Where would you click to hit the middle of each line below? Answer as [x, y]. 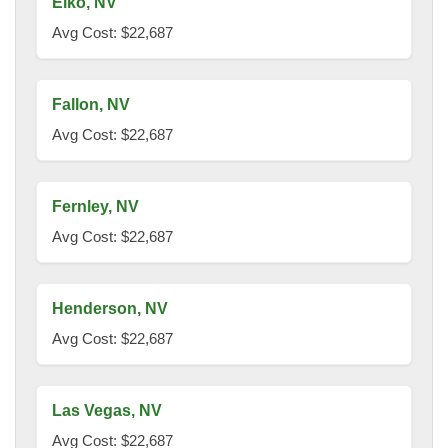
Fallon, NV [91, 105]
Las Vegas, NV [107, 411]
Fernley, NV [95, 207]
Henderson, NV [110, 309]
